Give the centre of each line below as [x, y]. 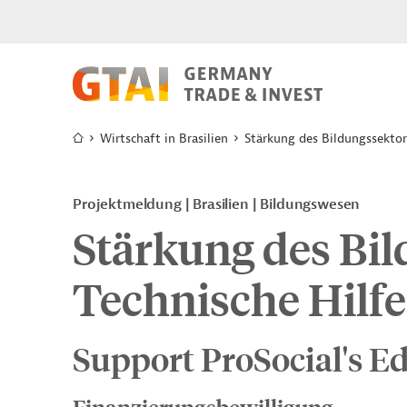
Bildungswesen [310, 204]
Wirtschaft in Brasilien [164, 139]
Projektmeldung [129, 204]
